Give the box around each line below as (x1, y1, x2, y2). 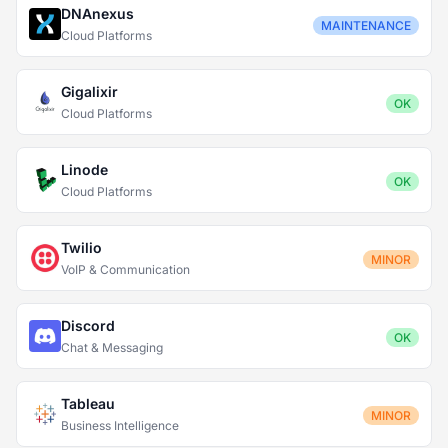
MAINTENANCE (321, 18, 411, 33)
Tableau (61, 395, 115, 412)
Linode (61, 161, 108, 178)
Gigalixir (61, 83, 118, 100)
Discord (61, 317, 115, 334)
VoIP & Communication (61, 262, 190, 277)
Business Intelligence (61, 418, 179, 433)
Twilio (61, 239, 102, 256)
